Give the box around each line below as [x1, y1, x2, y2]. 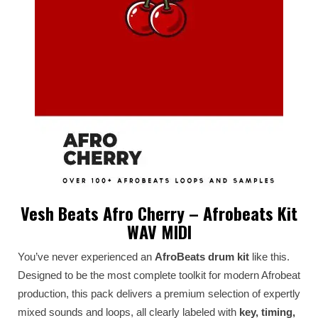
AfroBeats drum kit [155, 251, 249, 263]
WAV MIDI [126, 219, 192, 244]
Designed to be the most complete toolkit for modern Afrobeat [18, 269, 300, 281]
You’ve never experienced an [18, 251, 155, 263]
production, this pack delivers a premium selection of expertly [18, 287, 300, 300]
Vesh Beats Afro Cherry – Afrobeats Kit [21, 200, 297, 226]
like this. [249, 251, 290, 263]
